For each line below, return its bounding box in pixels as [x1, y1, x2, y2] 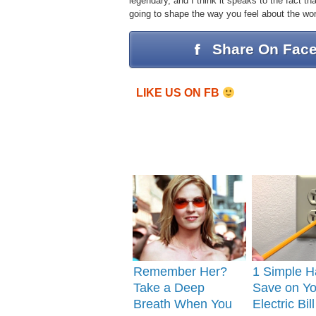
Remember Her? [133, 265, 228, 279]
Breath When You [133, 297, 233, 312]
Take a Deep [133, 281, 205, 296]
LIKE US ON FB [136, 87, 222, 99]
